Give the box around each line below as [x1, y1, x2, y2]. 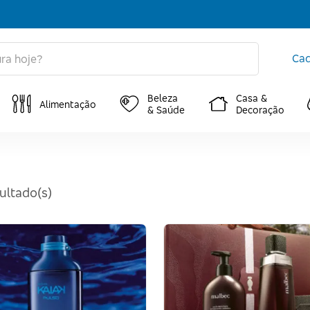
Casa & [236, 92, 267, 104]
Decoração [236, 104, 284, 116]
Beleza [147, 92, 178, 104]
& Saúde [147, 104, 185, 116]
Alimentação [39, 98, 96, 110]
